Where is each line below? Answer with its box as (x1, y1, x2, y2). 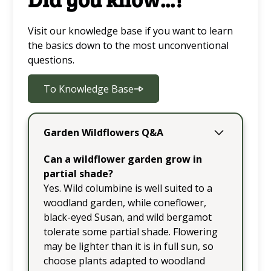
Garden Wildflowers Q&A (43, 126, 163, 140)
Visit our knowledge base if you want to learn (28, 24, 233, 38)
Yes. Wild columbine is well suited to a (43, 181, 212, 195)
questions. (28, 53, 75, 67)
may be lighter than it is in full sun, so (43, 240, 214, 253)
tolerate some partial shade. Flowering (43, 225, 218, 239)
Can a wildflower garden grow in (43, 152, 202, 166)
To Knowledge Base (43, 82, 134, 96)
